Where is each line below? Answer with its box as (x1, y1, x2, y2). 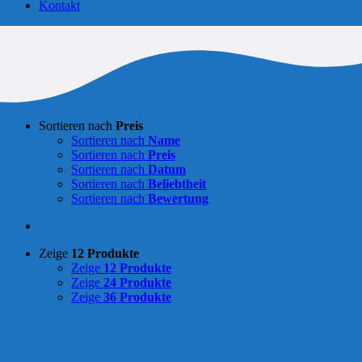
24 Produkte (103, 275, 171, 289)
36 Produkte (103, 289, 171, 304)
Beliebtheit (148, 176, 206, 191)
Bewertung (148, 191, 208, 205)
